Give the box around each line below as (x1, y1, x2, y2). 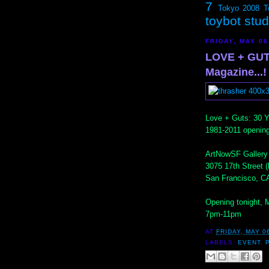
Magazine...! (205, 65, 267, 78)
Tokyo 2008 (217, 4, 260, 13)
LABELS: (205, 239, 238, 246)
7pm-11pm (205, 209, 241, 219)
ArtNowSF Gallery (205, 149, 268, 159)
